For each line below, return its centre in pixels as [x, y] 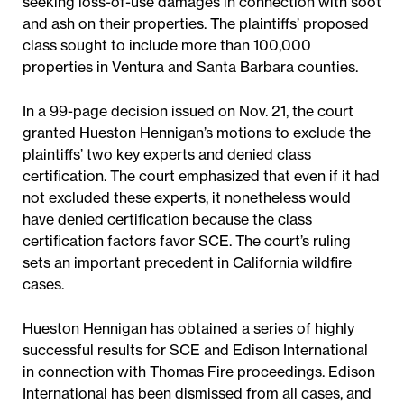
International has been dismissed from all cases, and [197, 393]
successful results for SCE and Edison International [195, 350]
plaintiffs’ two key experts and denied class [167, 154]
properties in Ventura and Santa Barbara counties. [190, 67]
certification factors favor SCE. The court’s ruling [187, 241]
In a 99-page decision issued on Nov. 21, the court [188, 111]
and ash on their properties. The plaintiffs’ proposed [196, 23]
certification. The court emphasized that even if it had [201, 176]
